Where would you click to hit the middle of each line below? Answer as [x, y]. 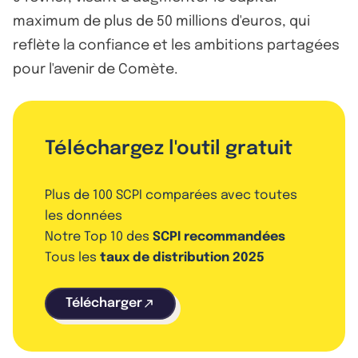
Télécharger [104, 303]
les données [84, 216]
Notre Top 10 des [99, 237]
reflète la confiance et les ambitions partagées [176, 45]
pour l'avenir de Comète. [95, 69]
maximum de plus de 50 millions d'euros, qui [161, 21]
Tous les [72, 257]
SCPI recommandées [219, 237]
